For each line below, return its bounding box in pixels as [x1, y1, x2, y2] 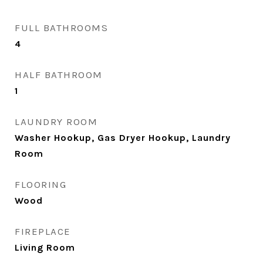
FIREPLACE [15, 225, 71, 237]
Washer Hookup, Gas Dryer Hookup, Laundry [15, 132, 231, 143]
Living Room [15, 242, 75, 253]
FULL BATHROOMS [15, 22, 108, 33]
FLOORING [15, 178, 66, 190]
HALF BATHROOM [15, 69, 103, 80]
